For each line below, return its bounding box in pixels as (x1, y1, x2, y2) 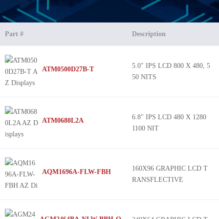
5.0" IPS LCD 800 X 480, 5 (132, 62, 210, 69)
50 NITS (132, 73, 156, 81)
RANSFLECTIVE (132, 176, 183, 183)
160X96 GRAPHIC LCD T (132, 165, 208, 172)
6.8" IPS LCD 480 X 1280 (132, 113, 206, 121)
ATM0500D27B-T (42, 66, 94, 73)
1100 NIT (132, 125, 159, 132)
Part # (5, 30, 23, 38)
